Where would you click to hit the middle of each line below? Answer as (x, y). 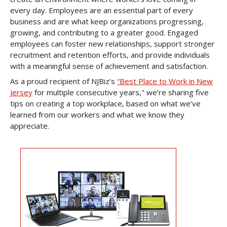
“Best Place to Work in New (165, 81)
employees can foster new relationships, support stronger (112, 44)
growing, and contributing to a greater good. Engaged (104, 32)
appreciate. (30, 126)
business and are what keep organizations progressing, (107, 21)
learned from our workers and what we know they (97, 115)
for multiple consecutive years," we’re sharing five (121, 92)
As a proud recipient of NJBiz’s (64, 81)
